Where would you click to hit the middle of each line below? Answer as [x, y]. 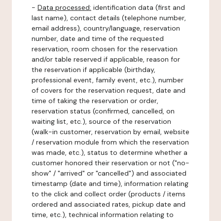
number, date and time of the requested [98, 38]
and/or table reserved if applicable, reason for [106, 59]
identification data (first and [138, 7]
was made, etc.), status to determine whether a [110, 152]
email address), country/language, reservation [106, 28]
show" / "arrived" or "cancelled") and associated [109, 173]
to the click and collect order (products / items [109, 194]
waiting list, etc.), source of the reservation [101, 121]
